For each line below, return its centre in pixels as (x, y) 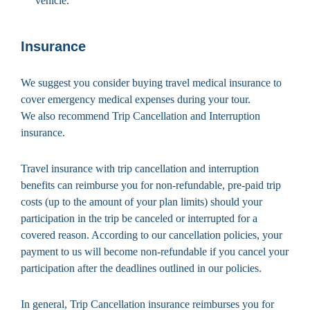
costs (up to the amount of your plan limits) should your (142, 201)
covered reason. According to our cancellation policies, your (152, 235)
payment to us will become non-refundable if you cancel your (155, 251)
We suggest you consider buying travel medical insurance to (151, 82)
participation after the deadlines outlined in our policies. (141, 268)
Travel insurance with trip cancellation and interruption (140, 168)
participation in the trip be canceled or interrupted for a (139, 218)
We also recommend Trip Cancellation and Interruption (140, 116)
